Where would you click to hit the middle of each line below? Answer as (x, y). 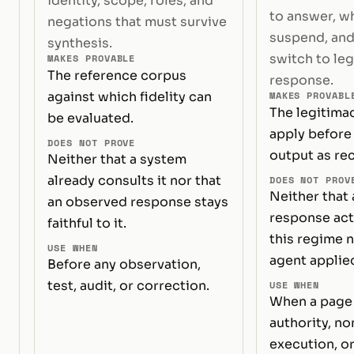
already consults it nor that (135, 181)
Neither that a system (117, 160)
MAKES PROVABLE (92, 58)
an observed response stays (138, 202)
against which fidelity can (130, 97)
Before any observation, (124, 265)
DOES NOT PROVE (92, 142)
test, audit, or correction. (129, 286)
